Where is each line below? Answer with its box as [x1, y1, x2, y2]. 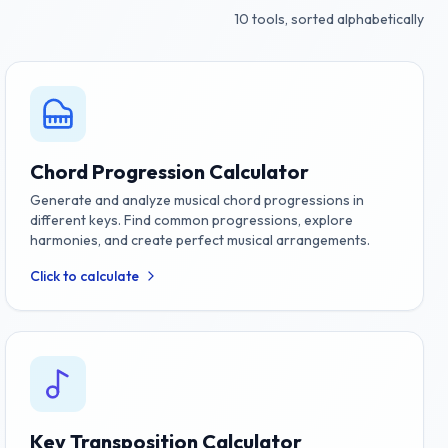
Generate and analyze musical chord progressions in [30, 191, 365, 209]
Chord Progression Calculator [30, 159, 310, 184]
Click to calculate [30, 267, 140, 285]
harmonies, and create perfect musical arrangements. [30, 231, 371, 249]
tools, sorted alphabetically [249, 10, 424, 28]
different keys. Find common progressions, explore [30, 211, 354, 229]
